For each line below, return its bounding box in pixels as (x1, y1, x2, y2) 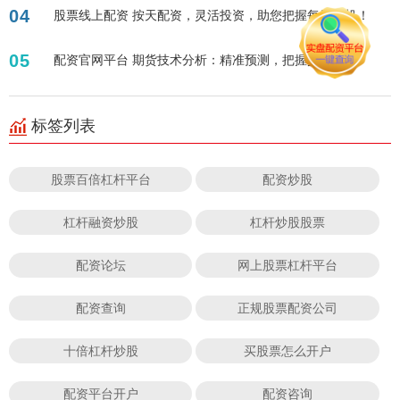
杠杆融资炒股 (62, 213, 138, 231)
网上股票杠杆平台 (237, 256, 338, 274)
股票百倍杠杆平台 (50, 171, 151, 188)
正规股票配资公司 (237, 299, 338, 317)
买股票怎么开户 (244, 342, 332, 360)
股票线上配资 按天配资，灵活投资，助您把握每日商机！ (54, 6, 370, 24)
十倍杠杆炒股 (62, 342, 138, 360)
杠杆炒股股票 (250, 213, 326, 231)
